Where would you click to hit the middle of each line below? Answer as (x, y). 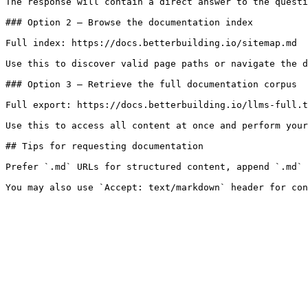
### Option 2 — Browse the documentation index (129, 22)
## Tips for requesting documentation (104, 146)
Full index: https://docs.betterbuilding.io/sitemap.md (151, 43)
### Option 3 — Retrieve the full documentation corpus (151, 84)
